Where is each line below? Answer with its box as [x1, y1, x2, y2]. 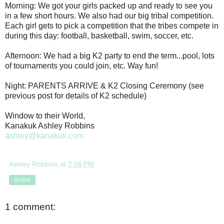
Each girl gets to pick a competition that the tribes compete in [5, 21, 218, 30]
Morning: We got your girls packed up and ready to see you [5, 1, 212, 10]
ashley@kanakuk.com [5, 131, 83, 140]
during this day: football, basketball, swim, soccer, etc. [5, 31, 193, 40]
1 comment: [5, 201, 55, 212]
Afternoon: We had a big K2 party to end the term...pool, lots [5, 51, 214, 60]
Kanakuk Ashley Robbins [5, 121, 94, 130]
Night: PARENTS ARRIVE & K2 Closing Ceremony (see [5, 81, 204, 90]
